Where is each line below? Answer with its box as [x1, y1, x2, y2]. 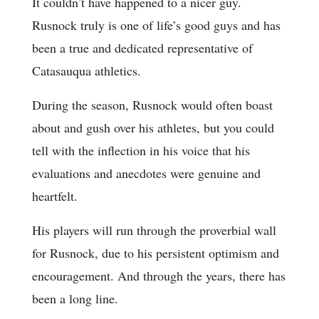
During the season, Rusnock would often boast [32, 96, 273, 114]
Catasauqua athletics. [32, 62, 141, 80]
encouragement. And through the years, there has [32, 267, 286, 285]
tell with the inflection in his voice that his [32, 142, 250, 159]
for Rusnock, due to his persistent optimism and [32, 244, 279, 262]
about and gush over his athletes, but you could [32, 119, 274, 137]
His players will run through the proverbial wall [32, 221, 276, 239]
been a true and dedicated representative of [32, 39, 253, 57]
